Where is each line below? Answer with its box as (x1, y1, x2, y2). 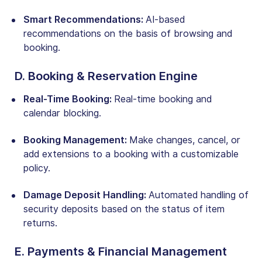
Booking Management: (23, 134, 129, 146)
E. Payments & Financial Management (15, 244, 227, 258)
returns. (23, 217, 57, 229)
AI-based (146, 13, 185, 25)
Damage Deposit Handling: (23, 189, 149, 201)
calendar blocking (23, 107, 99, 119)
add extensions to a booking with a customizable (23, 148, 239, 160)
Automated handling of (149, 189, 249, 201)
